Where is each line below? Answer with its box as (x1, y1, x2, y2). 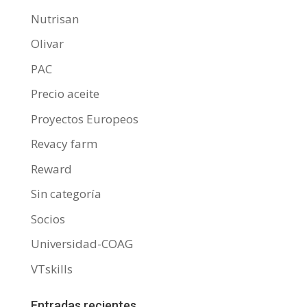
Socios (30, 210, 65, 227)
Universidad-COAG (30, 236, 133, 251)
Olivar (30, 36, 64, 51)
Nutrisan (30, 10, 79, 27)
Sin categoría (30, 186, 101, 201)
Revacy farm (30, 136, 97, 151)
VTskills (30, 260, 73, 277)
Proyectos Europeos (30, 110, 138, 127)
